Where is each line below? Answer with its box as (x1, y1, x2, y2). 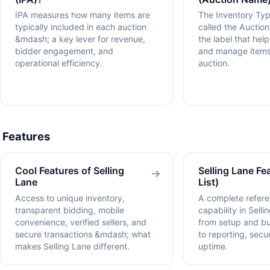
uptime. (198, 240, 228, 251)
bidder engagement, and (15, 46, 113, 57)
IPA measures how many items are (15, 10, 150, 20)
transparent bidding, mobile (15, 204, 124, 215)
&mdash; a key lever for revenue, (15, 34, 145, 45)
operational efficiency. (15, 58, 102, 69)
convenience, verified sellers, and (15, 216, 146, 227)
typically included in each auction (15, 22, 146, 33)
